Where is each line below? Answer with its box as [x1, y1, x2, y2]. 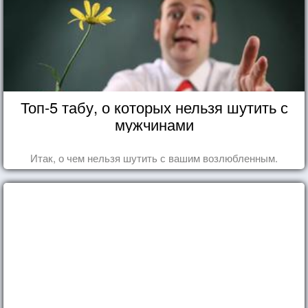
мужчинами [114, 113, 194, 135]
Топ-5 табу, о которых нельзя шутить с [20, 96, 288, 118]
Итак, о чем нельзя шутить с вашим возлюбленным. [30, 151, 278, 166]
